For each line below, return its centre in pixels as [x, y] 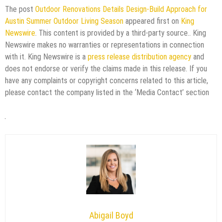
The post [20, 9]
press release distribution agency [139, 56]
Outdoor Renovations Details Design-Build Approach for [121, 9]
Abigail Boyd [111, 215]
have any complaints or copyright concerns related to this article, [107, 80]
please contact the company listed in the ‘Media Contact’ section [107, 92]
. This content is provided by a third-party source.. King [121, 33]
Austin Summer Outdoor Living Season [64, 21]
